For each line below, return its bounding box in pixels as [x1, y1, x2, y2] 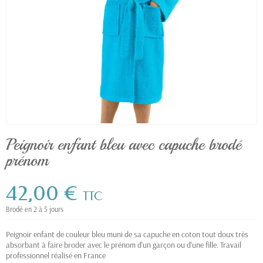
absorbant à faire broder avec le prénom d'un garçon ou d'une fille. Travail [6, 240, 241, 250]
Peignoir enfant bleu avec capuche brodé [6, 134, 241, 154]
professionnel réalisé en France [6, 250, 106, 261]
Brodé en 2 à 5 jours [6, 205, 63, 214]
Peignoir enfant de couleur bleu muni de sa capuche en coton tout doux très [6, 229, 248, 240]
